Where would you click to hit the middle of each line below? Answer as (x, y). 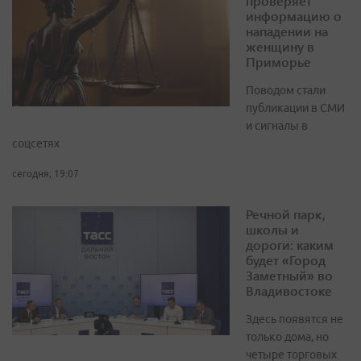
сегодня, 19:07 (46, 174)
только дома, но (287, 337)
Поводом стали (286, 91)
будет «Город (286, 260)
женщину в (280, 47)
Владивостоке (289, 291)
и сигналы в (277, 126)
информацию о (294, 16)
